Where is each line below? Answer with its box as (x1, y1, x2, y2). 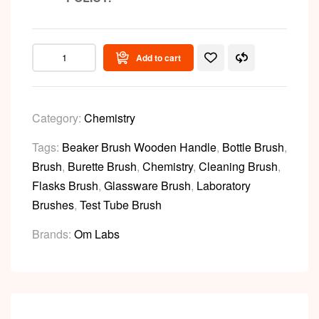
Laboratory (197, 177, 251, 194)
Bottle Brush (222, 139, 284, 156)
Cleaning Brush (199, 158, 278, 175)
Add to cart (136, 51, 181, 65)
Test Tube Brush (80, 197, 162, 214)
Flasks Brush (32, 177, 98, 194)
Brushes (32, 197, 74, 214)
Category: (32, 110, 84, 127)
